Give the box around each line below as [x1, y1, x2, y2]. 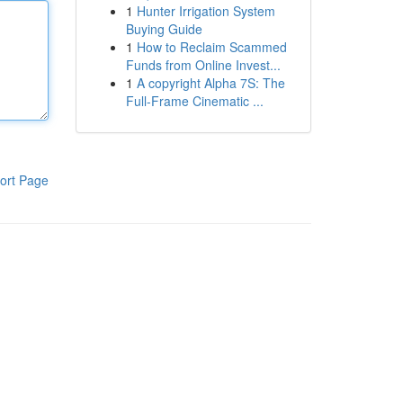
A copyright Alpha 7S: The [136, 74, 285, 92]
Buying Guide [125, 20, 202, 38]
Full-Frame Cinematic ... [125, 92, 264, 110]
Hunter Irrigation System [136, 2, 275, 20]
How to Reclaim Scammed [136, 38, 287, 56]
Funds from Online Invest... [125, 56, 281, 74]
